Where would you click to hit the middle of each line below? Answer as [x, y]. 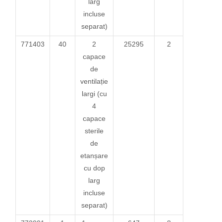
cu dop [94, 168]
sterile [94, 131]
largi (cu [94, 93]
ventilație [94, 81]
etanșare [94, 155]
